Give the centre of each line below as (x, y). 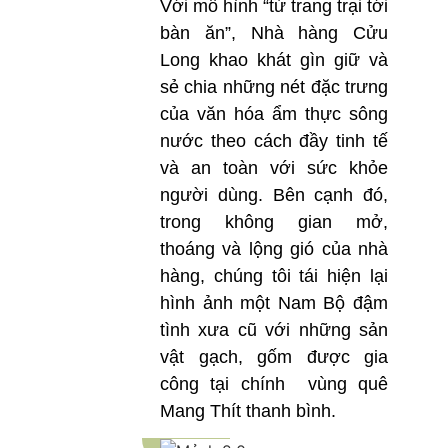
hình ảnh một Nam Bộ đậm (274, 302)
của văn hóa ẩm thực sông (274, 113)
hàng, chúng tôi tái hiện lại (274, 275)
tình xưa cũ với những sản (274, 329)
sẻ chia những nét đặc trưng (274, 86)
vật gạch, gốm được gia (274, 356)
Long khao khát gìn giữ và (274, 59)
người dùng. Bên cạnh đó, (274, 194)
